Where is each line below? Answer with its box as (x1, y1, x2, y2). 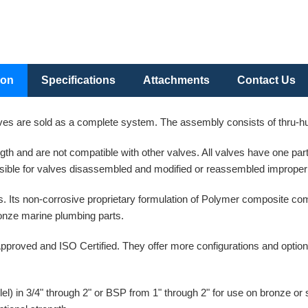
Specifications (41, 74, 115, 87)
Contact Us (236, 74, 296, 87)
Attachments (142, 74, 210, 87)
